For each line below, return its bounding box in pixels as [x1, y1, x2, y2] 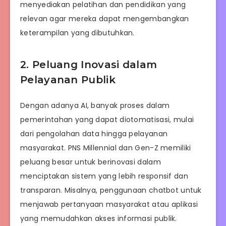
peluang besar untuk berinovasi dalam [20, 156, 161, 167]
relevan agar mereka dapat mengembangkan [20, 13, 189, 24]
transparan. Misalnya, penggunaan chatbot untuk [20, 185, 202, 195]
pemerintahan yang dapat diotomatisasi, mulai [20, 114, 194, 125]
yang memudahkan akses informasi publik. [20, 213, 177, 223]
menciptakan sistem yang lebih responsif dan [20, 171, 188, 181]
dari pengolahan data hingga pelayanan [20, 128, 168, 139]
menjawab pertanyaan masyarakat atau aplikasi [20, 199, 198, 209]
